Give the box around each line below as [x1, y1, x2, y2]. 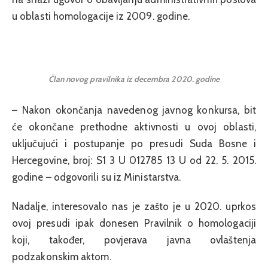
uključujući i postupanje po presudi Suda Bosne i [12, 138, 256, 150]
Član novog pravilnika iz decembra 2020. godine [48, 74, 220, 84]
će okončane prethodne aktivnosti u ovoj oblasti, [12, 121, 256, 133]
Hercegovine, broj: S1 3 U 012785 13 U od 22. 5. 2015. [12, 154, 256, 167]
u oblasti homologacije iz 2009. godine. [12, 10, 190, 22]
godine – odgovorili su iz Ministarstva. [12, 171, 181, 184]
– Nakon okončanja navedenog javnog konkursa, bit [12, 104, 256, 117]
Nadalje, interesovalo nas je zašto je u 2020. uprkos [12, 200, 256, 212]
